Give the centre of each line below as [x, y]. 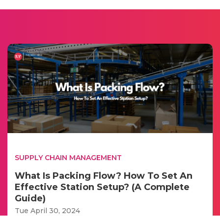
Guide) [30, 198]
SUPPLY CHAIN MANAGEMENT [68, 157]
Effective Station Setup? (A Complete [102, 187]
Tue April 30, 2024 [47, 210]
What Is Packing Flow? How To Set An [104, 176]
